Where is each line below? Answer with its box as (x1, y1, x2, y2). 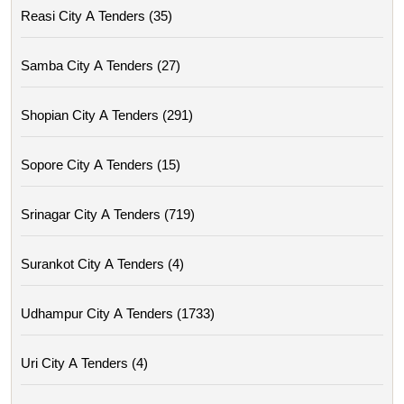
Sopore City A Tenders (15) (21, 157, 180, 173)
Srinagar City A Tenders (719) (21, 207, 195, 223)
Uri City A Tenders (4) (21, 355, 148, 372)
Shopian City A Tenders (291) (21, 107, 193, 124)
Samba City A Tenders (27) (21, 58, 180, 74)
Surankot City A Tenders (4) (21, 256, 184, 272)
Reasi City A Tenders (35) (21, 8, 172, 24)
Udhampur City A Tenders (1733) (21, 306, 215, 322)
